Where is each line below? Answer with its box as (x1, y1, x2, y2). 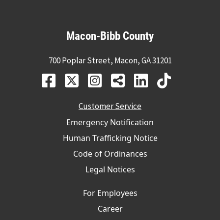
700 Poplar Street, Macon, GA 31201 (48, 55, 172, 66)
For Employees (82, 187, 137, 198)
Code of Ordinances (73, 148, 147, 159)
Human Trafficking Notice (62, 132, 158, 143)
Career (97, 203, 123, 214)
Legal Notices (85, 164, 135, 175)
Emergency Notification (66, 116, 154, 128)
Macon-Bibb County (66, 28, 154, 43)
